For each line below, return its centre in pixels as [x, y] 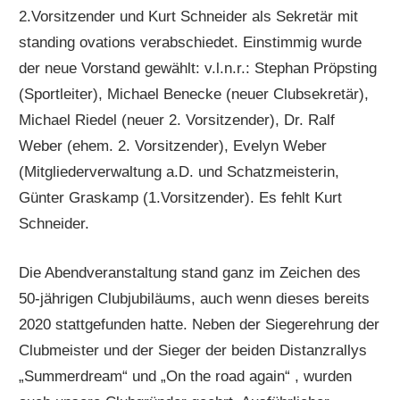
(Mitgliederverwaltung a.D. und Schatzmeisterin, [179, 172]
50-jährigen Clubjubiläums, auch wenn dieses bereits [195, 298]
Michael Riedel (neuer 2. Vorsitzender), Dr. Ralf [177, 121]
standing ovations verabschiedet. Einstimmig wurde [191, 43]
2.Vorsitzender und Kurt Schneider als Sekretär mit [189, 17]
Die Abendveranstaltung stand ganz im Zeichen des [190, 272]
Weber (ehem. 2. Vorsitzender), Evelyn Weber [173, 146]
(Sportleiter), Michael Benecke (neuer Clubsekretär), [194, 95]
